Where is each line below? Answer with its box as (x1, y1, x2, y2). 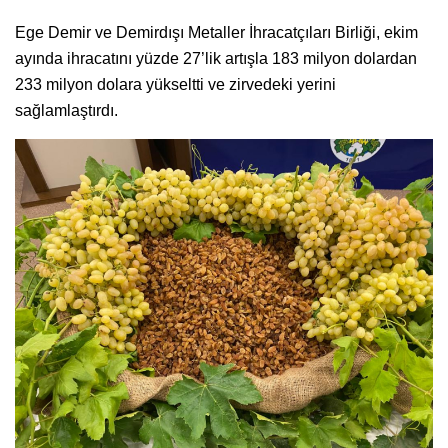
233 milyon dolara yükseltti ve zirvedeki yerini (15, 75, 336, 93)
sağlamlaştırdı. (15, 101, 118, 119)
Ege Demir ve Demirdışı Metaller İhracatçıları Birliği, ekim (15, 23, 418, 41)
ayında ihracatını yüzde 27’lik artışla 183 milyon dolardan (15, 49, 417, 67)
